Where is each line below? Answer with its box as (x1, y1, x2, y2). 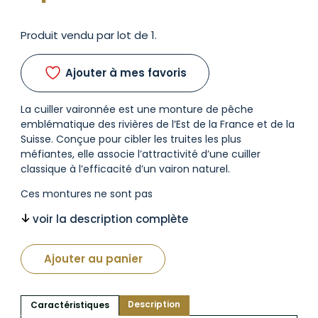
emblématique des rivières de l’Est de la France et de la (21, 116, 295, 131)
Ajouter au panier (43, 251, 143, 267)
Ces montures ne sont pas (21, 186, 153, 201)
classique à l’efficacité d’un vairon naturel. (21, 161, 230, 176)
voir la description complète (33, 211, 188, 226)
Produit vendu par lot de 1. (21, 27, 157, 43)
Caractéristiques (30, 299, 109, 312)
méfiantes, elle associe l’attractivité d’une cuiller (21, 146, 261, 161)
